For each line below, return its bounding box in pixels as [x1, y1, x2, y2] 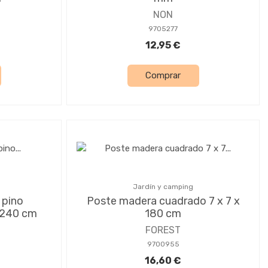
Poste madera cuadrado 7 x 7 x [86, 194, 240, 208]
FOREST [145, 224, 181, 236]
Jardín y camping [133, 182, 193, 191]
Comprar [145, 70, 181, 81]
